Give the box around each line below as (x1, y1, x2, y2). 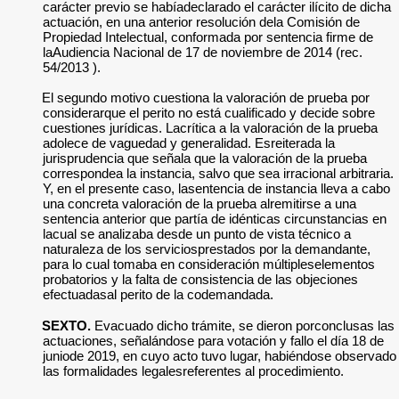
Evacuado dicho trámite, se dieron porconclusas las (91, 318, 395, 333)
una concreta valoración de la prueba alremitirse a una (43, 196, 356, 211)
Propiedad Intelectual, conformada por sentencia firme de (43, 29, 373, 45)
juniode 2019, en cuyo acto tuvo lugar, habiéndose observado (43, 348, 396, 363)
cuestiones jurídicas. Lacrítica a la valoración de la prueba (43, 120, 378, 135)
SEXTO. (42, 318, 92, 333)
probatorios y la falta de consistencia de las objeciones (43, 272, 358, 287)
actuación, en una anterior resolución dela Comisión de (43, 14, 360, 29)
